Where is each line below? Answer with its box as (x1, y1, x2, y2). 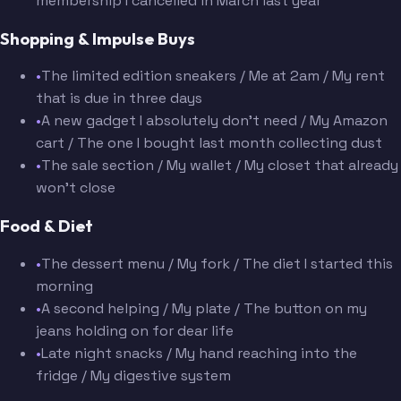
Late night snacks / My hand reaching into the (41, 343, 357, 363)
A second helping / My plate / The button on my (41, 298, 367, 318)
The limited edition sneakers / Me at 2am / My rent (41, 66, 385, 86)
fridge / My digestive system (36, 365, 231, 385)
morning (36, 276, 93, 295)
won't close (36, 178, 115, 198)
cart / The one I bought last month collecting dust (36, 133, 382, 153)
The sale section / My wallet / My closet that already (41, 156, 398, 175)
